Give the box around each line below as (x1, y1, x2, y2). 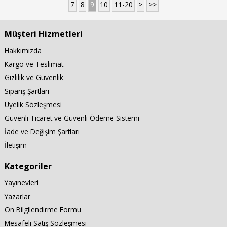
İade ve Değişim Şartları (4, 127, 80, 137)
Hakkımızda (4, 45, 42, 55)
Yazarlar (4, 191, 30, 201)
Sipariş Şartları (4, 86, 49, 96)
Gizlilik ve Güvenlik (4, 72, 63, 83)
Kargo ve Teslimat (4, 59, 63, 69)
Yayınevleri (4, 178, 39, 188)
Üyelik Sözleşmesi (4, 99, 62, 109)
